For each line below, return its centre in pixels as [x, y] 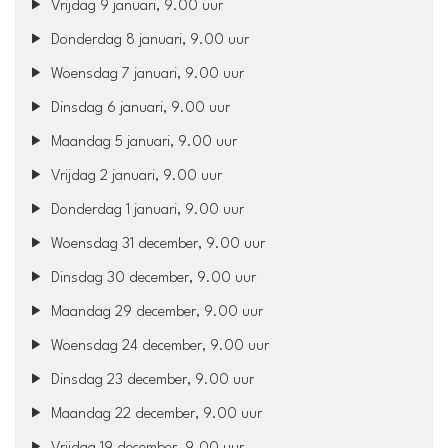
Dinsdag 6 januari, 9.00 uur [139, 108]
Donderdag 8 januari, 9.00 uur [148, 40]
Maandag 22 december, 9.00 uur [155, 414]
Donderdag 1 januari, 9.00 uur [146, 210]
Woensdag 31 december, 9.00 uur [156, 244]
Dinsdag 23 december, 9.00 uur [151, 380]
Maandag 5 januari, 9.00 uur [142, 142]
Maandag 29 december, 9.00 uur [155, 312]
